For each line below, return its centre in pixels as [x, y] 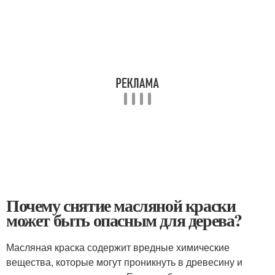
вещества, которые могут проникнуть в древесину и [124, 262]
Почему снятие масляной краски [121, 205]
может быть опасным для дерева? [124, 220]
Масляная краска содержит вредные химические [118, 247]
